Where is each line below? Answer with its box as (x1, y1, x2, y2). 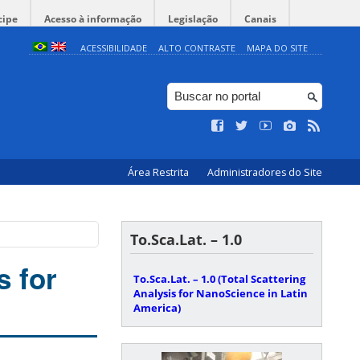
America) (133, 301, 181, 315)
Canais (244, 12, 276, 26)
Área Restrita (128, 166, 191, 179)
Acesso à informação (44, 12, 141, 26)
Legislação (168, 12, 218, 26)
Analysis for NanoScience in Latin (133, 286, 308, 301)
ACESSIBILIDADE (80, 42, 147, 54)
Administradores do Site (207, 166, 322, 179)
